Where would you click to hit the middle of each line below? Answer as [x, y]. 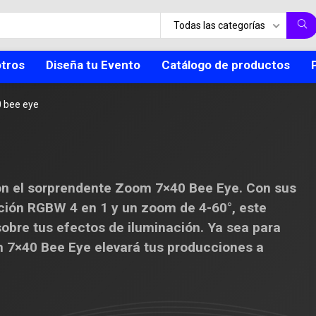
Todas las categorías [219, 26]
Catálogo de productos [226, 65]
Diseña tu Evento [93, 65]
